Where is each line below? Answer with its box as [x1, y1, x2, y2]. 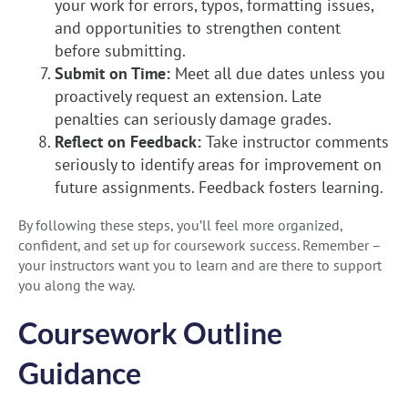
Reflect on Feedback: [55, 131, 206, 153]
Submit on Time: [55, 63, 175, 85]
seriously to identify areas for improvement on [55, 154, 382, 176]
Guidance [18, 355, 141, 392]
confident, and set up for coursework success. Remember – [18, 236, 381, 255]
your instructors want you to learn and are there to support [18, 256, 382, 275]
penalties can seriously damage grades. [55, 108, 331, 130]
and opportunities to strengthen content [55, 17, 341, 39]
